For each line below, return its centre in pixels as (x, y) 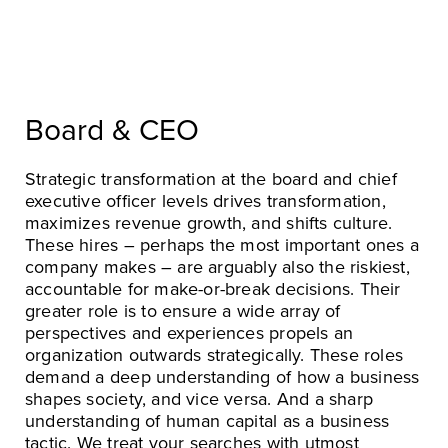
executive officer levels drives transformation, (205, 200)
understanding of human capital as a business (207, 420)
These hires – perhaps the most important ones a (222, 244)
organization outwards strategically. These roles (214, 354)
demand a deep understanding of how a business (222, 376)
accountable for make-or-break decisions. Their (213, 288)
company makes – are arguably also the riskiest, (217, 266)
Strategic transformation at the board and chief (211, 178)
